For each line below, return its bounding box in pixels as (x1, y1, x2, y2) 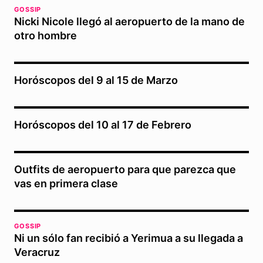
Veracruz (14, 246, 60, 259)
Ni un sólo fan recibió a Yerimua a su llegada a (14, 232, 243, 245)
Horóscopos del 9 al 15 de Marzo (14, 74, 178, 87)
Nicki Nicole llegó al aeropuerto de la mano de (14, 15, 245, 28)
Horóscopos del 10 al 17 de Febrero (14, 119, 191, 131)
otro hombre (14, 29, 77, 42)
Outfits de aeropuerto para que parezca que (14, 163, 236, 176)
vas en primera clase (14, 177, 118, 190)
